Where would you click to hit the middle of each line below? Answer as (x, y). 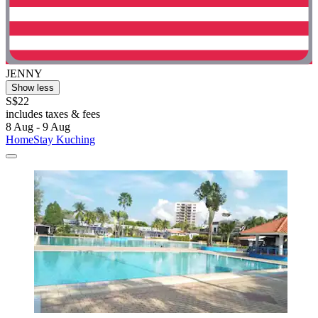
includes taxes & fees (53, 114)
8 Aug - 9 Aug (38, 126)
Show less (33, 87)
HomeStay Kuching (50, 139)
